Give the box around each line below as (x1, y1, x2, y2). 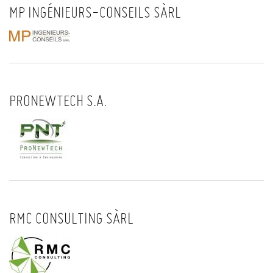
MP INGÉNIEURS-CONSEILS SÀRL (9, 2, 181, 21)
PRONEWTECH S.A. (9, 90, 107, 110)
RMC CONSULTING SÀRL (9, 208, 133, 227)
